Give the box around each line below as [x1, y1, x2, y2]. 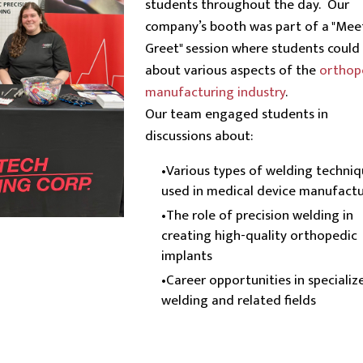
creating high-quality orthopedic [160, 224, 357, 247]
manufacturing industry [144, 81, 285, 104]
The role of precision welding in [165, 204, 353, 227]
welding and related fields [160, 289, 316, 312]
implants [160, 245, 212, 267]
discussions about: [144, 125, 253, 147]
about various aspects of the [144, 59, 319, 82]
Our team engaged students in [144, 103, 328, 126]
